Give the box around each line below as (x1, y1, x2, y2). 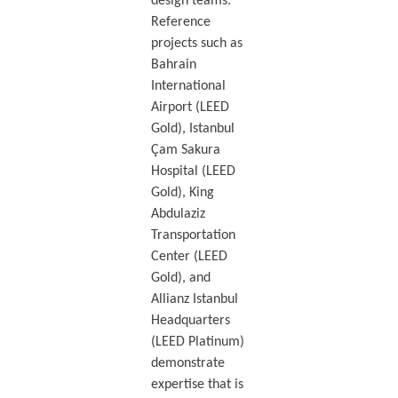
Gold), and (150, 270, 211, 285)
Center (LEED (150, 249, 227, 264)
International (150, 78, 226, 93)
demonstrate (150, 355, 225, 370)
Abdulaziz (150, 206, 205, 221)
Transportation (150, 227, 235, 243)
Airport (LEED (150, 99, 229, 115)
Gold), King (150, 185, 214, 200)
